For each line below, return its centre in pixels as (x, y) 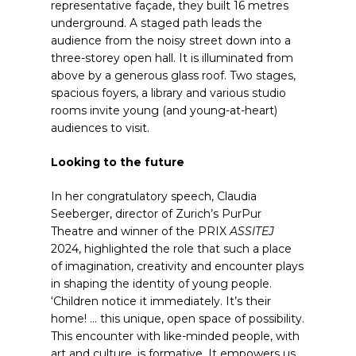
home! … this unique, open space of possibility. (178, 319)
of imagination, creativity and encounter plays (177, 266)
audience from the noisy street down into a (171, 41)
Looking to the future (118, 162)
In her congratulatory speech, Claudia (154, 196)
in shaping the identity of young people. (161, 284)
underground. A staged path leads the (157, 23)
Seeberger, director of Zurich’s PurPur (156, 214)
